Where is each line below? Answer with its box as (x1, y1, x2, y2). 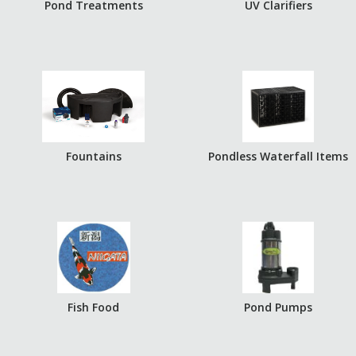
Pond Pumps (244, 300, 313, 315)
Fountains (65, 149, 122, 164)
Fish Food (68, 300, 120, 315)
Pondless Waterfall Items (208, 149, 349, 164)
